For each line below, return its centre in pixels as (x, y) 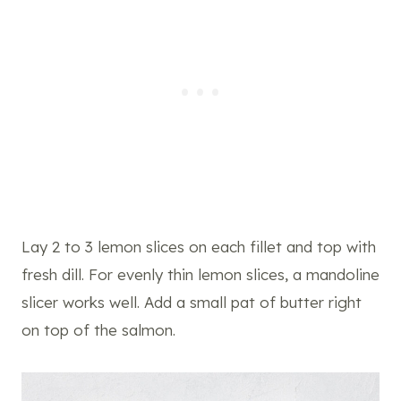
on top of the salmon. (98, 329)
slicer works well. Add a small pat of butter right (192, 302)
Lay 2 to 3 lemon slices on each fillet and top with (199, 246)
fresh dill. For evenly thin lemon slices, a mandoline (200, 274)
